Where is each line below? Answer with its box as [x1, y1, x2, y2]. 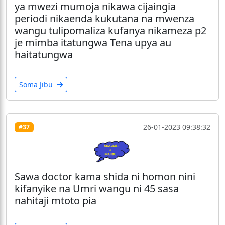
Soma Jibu [19, 80, 55, 90]
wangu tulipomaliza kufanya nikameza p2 [15, 24, 206, 38]
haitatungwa [15, 48, 73, 62]
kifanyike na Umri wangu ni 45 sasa [15, 181, 179, 195]
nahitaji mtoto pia [15, 193, 96, 207]
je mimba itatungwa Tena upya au [15, 36, 171, 50]
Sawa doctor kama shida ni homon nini [15, 169, 195, 183]
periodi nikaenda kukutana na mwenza [15, 12, 194, 26]
